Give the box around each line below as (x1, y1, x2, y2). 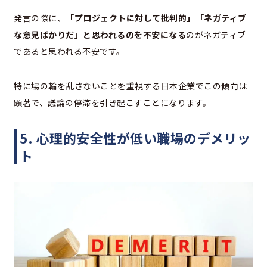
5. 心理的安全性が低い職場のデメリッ (20, 128, 251, 148)
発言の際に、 (14, 12, 66, 24)
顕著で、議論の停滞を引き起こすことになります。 (14, 97, 212, 109)
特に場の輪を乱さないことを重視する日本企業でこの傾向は (14, 80, 247, 92)
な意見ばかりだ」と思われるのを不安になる (14, 29, 186, 41)
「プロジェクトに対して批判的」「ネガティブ (66, 12, 247, 24)
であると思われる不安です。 (14, 45, 125, 58)
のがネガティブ (186, 29, 246, 41)
